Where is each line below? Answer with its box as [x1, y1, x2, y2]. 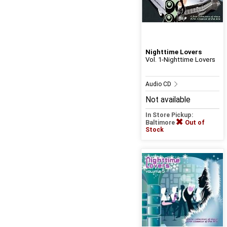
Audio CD [145, 81, 173, 88]
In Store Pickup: [145, 111, 194, 119]
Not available [145, 95, 191, 105]
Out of [184, 119, 205, 127]
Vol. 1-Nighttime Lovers [145, 56, 215, 64]
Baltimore [145, 119, 176, 127]
